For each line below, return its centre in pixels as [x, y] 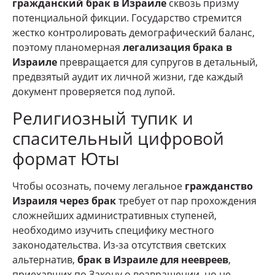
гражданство [219, 186]
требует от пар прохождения [186, 200]
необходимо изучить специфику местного [113, 230]
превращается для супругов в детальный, [157, 62]
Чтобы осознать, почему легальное [99, 186]
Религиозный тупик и [103, 118]
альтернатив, [45, 259]
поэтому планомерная [68, 48]
